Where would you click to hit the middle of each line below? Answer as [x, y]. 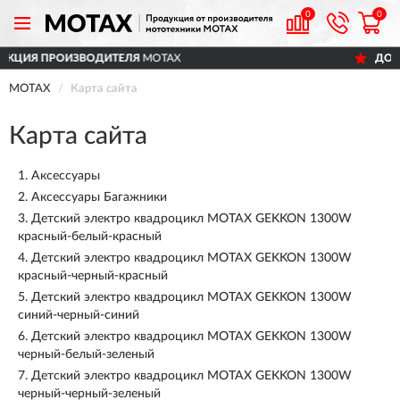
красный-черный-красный [93, 276]
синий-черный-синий [79, 315]
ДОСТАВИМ [206, 58]
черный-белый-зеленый [86, 354]
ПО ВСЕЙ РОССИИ [287, 58]
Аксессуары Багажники [99, 197]
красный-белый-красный [90, 237]
